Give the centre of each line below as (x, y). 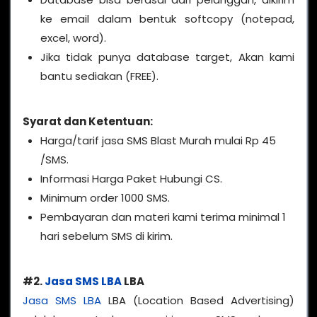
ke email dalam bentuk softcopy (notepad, (167, 18)
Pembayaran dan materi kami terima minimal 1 (163, 217)
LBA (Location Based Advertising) (198, 300)
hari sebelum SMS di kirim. (106, 236)
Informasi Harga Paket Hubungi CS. (131, 178)
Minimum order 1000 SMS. (105, 197)
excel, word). (73, 38)
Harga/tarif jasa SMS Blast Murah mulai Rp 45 (158, 140)
